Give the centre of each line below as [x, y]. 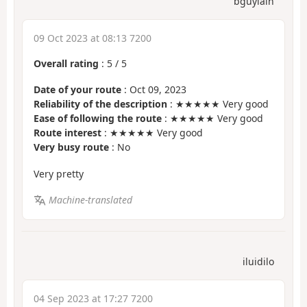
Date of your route [77, 90]
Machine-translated [90, 200]
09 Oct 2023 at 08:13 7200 [93, 38]
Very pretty [59, 173]
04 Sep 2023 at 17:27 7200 [93, 298]
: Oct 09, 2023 [154, 90]
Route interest [67, 133]
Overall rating [66, 63]
